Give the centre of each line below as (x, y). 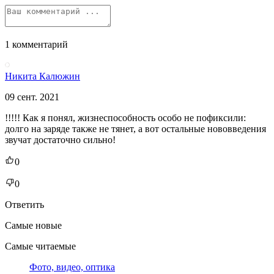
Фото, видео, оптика (72, 267)
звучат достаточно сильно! (60, 139)
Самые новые (33, 225)
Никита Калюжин (43, 76)
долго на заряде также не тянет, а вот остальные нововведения (135, 128)
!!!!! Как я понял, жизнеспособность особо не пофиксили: (125, 117)
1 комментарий (36, 44)
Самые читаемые (40, 246)
